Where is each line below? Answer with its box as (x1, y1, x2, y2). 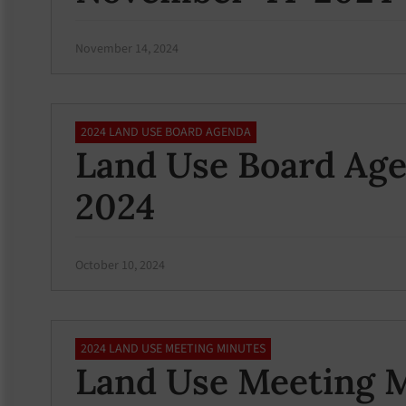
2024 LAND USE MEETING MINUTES (81, 339, 266, 358)
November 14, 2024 (75, 39, 179, 58)
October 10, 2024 (75, 256, 165, 275)
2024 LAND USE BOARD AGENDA (81, 122, 251, 141)
